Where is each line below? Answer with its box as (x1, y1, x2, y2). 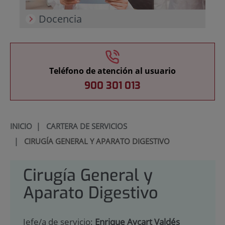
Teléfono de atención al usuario (49, 65, 176, 77)
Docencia (38, 12, 82, 26)
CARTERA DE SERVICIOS (46, 121, 127, 132)
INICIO (10, 121, 32, 132)
